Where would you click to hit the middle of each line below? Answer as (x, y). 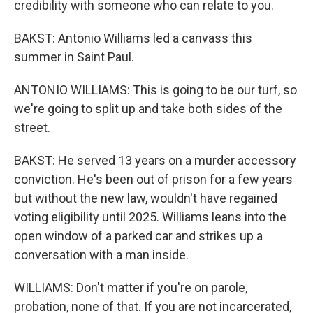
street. (32, 128)
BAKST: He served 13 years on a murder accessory (155, 160)
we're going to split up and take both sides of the (148, 109)
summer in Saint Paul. (74, 57)
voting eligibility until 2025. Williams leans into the (150, 217)
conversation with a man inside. (101, 255)
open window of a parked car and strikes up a (138, 236)
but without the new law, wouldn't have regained (146, 198)
